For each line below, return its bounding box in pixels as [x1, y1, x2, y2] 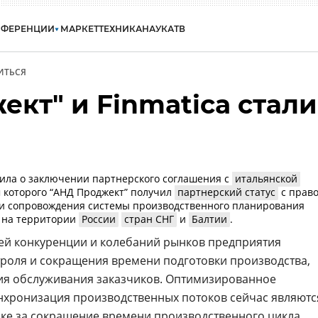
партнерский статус [177, 185, 275, 199]
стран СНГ [124, 212, 174, 226]
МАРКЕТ [60, 23, 99, 34]
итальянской [235, 172, 297, 185]
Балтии [192, 212, 227, 226]
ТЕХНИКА [99, 23, 142, 34]
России [82, 212, 116, 226]
